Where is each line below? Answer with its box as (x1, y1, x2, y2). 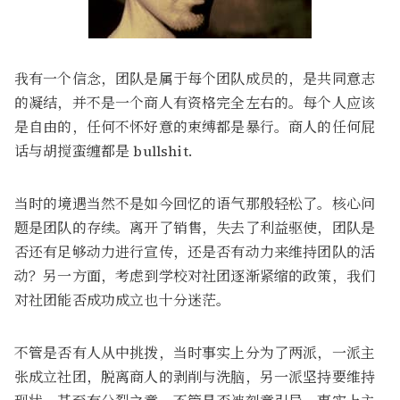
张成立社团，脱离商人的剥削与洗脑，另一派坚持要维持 (14, 367, 376, 387)
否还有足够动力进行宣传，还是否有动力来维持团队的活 (14, 242, 376, 262)
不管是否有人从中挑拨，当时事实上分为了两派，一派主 (14, 343, 376, 362)
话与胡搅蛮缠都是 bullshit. (14, 141, 192, 161)
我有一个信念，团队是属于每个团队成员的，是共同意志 (14, 69, 376, 88)
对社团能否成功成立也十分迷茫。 (14, 290, 231, 310)
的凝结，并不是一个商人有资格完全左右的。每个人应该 (14, 93, 376, 112)
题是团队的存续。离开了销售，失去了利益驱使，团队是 (14, 218, 376, 237)
